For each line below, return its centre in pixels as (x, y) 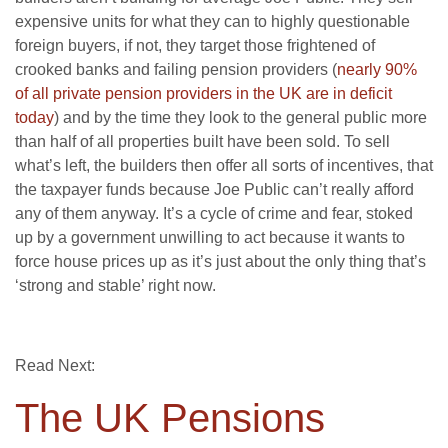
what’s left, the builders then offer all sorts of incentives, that (224, 166)
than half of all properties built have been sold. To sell (202, 142)
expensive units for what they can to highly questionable (212, 22)
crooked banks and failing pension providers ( (176, 70)
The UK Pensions (170, 418)
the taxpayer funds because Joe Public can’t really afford (214, 190)
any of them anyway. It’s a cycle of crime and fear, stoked (214, 214)
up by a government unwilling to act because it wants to (210, 238)
